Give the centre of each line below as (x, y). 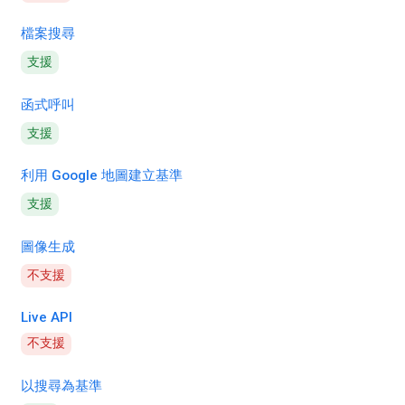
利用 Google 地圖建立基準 (102, 176)
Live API (47, 317)
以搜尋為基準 (61, 386)
